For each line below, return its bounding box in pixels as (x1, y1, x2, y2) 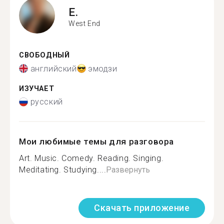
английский (30, 63, 77, 73)
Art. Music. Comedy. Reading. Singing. (19, 153, 164, 163)
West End (68, 19, 100, 27)
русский (30, 97, 63, 106)
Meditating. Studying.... (19, 165, 106, 174)
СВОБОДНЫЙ (19, 51, 70, 59)
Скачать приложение (94, 202, 189, 213)
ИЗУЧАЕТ (19, 84, 54, 93)
